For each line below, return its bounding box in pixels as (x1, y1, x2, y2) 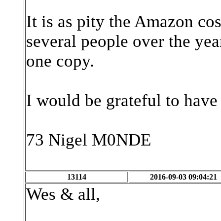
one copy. (26, 51, 94, 71)
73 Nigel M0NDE (26, 130, 151, 149)
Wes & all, (26, 184, 100, 204)
